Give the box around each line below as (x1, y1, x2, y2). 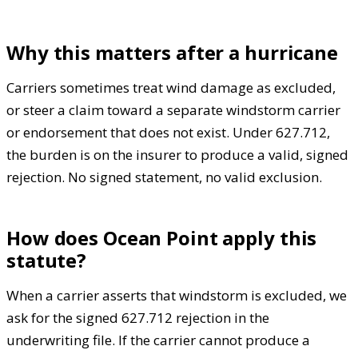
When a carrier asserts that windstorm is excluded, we (6, 286, 347, 305)
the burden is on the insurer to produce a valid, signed (6, 145, 348, 165)
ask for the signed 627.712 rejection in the (6, 308, 269, 328)
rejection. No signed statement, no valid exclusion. (6, 168, 322, 187)
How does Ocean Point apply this (6, 225, 317, 252)
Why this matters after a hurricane (6, 39, 338, 66)
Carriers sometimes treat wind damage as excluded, (6, 78, 336, 97)
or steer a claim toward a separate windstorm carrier (6, 101, 340, 120)
